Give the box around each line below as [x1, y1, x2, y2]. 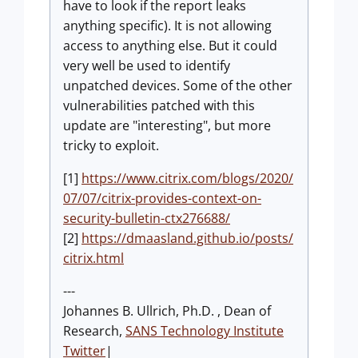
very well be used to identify [63, 57, 230, 74]
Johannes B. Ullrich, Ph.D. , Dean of [63, 302, 271, 320]
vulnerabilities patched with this [63, 97, 255, 114]
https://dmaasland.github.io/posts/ [82, 229, 293, 247]
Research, [63, 322, 125, 340]
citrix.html [63, 249, 124, 267]
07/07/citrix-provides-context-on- [63, 189, 261, 207]
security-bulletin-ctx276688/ [63, 209, 230, 227]
